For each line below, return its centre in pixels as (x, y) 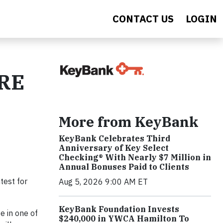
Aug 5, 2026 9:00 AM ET (103, 182)
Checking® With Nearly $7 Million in (135, 157)
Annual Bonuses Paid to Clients (124, 167)
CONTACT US (143, 19)
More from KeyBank (129, 122)
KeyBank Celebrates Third (114, 138)
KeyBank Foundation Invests (119, 209)
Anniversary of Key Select (114, 148)
